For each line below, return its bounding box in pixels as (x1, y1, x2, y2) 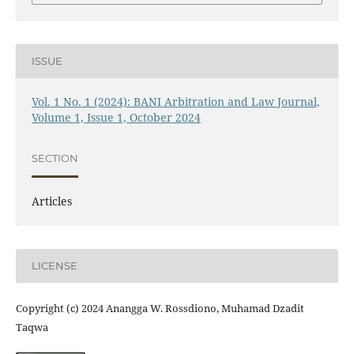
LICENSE (31, 259, 77, 273)
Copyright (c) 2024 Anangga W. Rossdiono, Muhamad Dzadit (15, 300, 304, 315)
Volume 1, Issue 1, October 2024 (31, 109, 201, 125)
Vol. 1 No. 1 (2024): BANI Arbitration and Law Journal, (31, 93, 320, 109)
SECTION (31, 152, 78, 165)
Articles (31, 193, 72, 209)
